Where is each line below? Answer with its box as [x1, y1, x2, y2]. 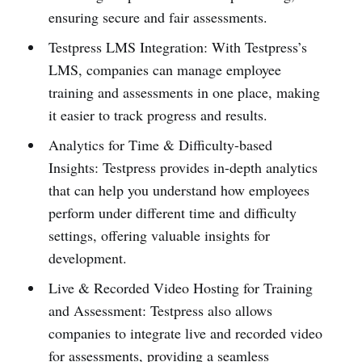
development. [48, 248, 127, 267]
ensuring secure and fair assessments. [48, 7, 267, 27]
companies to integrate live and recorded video [48, 323, 322, 343]
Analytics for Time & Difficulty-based [48, 135, 272, 154]
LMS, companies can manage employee [48, 60, 281, 79]
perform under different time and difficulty [48, 203, 297, 222]
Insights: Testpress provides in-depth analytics [48, 158, 318, 177]
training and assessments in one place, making [48, 82, 320, 102]
